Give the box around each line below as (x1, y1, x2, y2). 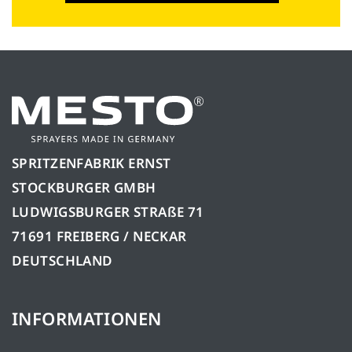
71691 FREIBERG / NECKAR (12, 226, 187, 245)
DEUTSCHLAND (12, 251, 113, 269)
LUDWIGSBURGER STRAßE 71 (12, 202, 204, 221)
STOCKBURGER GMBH (12, 178, 156, 196)
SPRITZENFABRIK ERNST (12, 153, 171, 172)
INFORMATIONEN (12, 306, 162, 330)
